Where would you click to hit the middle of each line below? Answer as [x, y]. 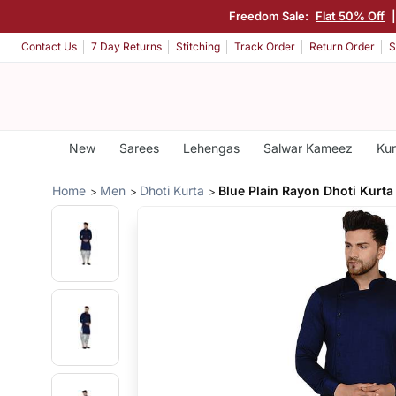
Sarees [139, 148]
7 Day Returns [126, 47]
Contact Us [49, 47]
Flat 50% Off [350, 15]
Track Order [265, 47]
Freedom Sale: [270, 15]
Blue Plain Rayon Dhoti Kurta [306, 190]
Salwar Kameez [308, 148]
